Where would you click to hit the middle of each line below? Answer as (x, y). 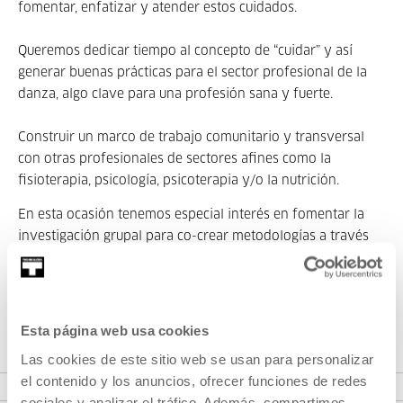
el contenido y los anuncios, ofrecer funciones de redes (194, 380)
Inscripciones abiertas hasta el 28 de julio (147, 292)
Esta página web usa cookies (115, 330)
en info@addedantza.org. (96, 314)
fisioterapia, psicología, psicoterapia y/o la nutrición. (179, 181)
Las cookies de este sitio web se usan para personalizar (197, 358)
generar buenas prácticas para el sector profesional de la (193, 73)
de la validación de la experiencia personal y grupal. (178, 258)
